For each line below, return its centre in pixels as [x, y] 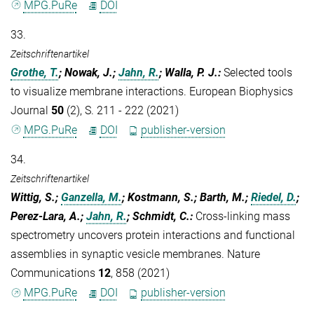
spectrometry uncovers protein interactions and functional [153, 235]
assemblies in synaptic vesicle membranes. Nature [135, 254]
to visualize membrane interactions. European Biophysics [152, 91]
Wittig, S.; [36, 198]
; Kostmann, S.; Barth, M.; [186, 198]
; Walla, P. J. [189, 72]
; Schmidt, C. [158, 217]
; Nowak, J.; [89, 72]
